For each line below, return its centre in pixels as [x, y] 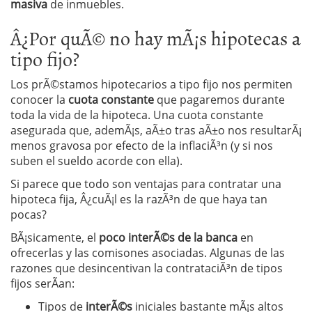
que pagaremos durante [219, 99]
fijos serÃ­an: [42, 283]
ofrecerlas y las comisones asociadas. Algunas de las [148, 252]
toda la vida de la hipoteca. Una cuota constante [137, 115]
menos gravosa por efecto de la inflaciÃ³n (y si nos [142, 145]
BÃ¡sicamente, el [55, 237]
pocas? [29, 214]
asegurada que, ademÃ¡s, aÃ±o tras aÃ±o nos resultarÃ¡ [156, 130]
